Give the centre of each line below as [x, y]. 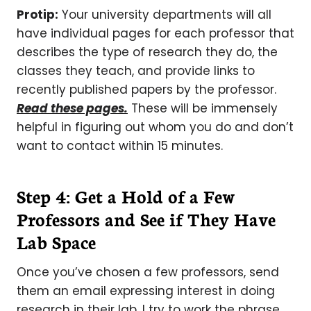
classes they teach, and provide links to [136, 71]
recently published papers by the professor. [146, 90]
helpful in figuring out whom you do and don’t [155, 127]
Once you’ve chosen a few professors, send [148, 272]
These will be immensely [203, 108]
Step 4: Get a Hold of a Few [126, 196]
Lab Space [56, 242]
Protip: [37, 15]
